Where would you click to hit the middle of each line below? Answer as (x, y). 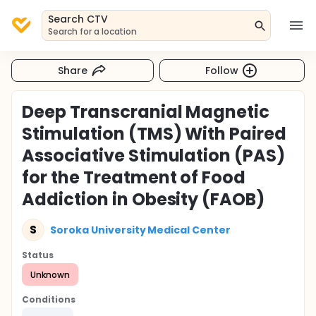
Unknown (50, 274)
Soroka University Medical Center (141, 230)
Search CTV (78, 19)
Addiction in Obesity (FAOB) (144, 199)
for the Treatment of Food (134, 177)
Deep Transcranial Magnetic (146, 112)
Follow (222, 70)
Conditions (49, 299)
